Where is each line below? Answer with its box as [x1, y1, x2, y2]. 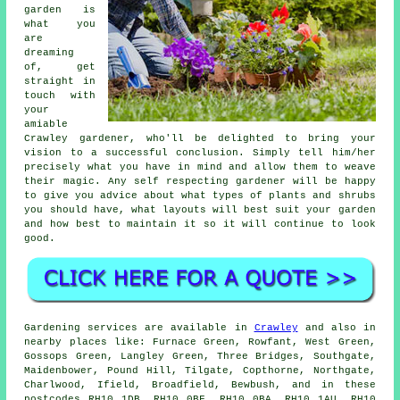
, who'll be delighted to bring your [129, 132, 376, 144]
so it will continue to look [196, 218, 376, 229]
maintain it [127, 218, 197, 229]
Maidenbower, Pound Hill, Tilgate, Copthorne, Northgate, [24, 364, 376, 376]
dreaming [24, 46, 75, 58]
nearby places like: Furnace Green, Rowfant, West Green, [24, 336, 376, 347]
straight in [24, 75, 96, 87]
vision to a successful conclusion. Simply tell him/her [24, 146, 376, 158]
